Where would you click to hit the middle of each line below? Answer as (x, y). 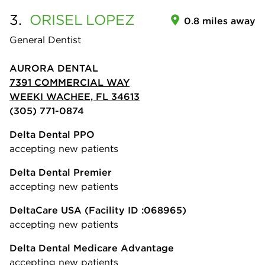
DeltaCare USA (46, 210)
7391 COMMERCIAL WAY (70, 83)
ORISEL (56, 20)
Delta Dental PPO (52, 135)
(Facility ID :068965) (134, 210)
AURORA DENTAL (54, 68)
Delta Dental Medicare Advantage (92, 248)
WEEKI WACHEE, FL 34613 (75, 97)
